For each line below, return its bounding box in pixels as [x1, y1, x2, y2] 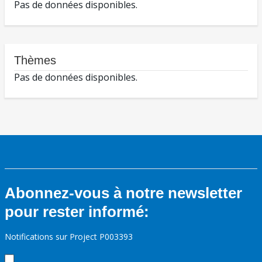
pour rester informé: [5, 203, 149, 221]
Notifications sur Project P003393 [5, 231, 133, 243]
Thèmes [14, 54, 56, 67]
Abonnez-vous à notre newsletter [5, 184, 242, 202]
